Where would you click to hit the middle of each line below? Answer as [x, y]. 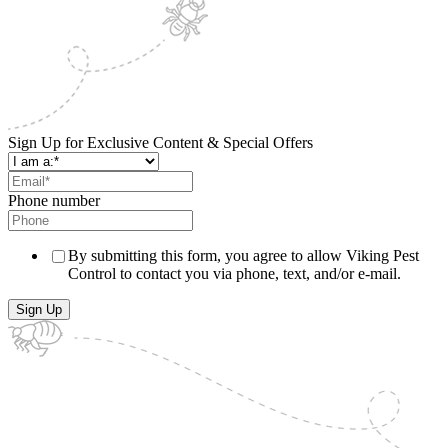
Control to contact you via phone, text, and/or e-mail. [234, 273]
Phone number [54, 200]
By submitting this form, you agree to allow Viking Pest [243, 255]
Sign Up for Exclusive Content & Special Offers [160, 142]
